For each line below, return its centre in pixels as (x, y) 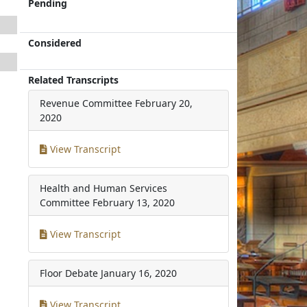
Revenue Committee (86, 103)
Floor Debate (69, 273)
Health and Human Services (104, 188)
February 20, (164, 103)
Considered (55, 43)
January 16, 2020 (139, 273)
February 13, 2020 (134, 202)
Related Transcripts (74, 80)
